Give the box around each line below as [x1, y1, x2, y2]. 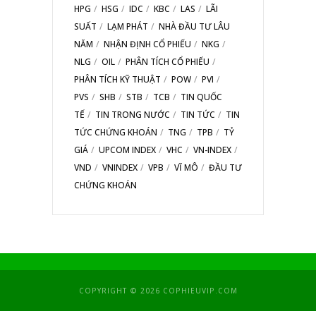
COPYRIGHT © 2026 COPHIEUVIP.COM [78, 285, 238, 296]
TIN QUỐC [181, 90, 222, 103]
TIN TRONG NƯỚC [95, 108, 170, 121]
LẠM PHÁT [107, 20, 148, 32]
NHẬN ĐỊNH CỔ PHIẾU [104, 37, 191, 50]
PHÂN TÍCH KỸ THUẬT [74, 73, 161, 85]
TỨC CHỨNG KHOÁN [74, 126, 157, 138]
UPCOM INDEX [99, 143, 156, 156]
